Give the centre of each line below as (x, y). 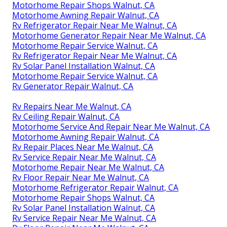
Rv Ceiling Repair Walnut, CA (66, 116)
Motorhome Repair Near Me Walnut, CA (88, 167)
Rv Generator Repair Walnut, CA (73, 86)
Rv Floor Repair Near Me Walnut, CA (81, 177)
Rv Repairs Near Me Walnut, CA (72, 106)
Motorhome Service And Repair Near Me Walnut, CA (111, 126)
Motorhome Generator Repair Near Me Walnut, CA (109, 35)
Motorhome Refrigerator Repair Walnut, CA (95, 187)
